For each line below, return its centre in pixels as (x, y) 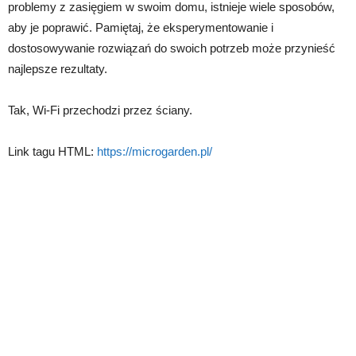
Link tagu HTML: (52, 151)
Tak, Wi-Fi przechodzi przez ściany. (100, 110)
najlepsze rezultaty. (58, 68)
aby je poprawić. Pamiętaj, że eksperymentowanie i (141, 27)
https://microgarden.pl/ (155, 151)
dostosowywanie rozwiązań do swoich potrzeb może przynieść (172, 48)
